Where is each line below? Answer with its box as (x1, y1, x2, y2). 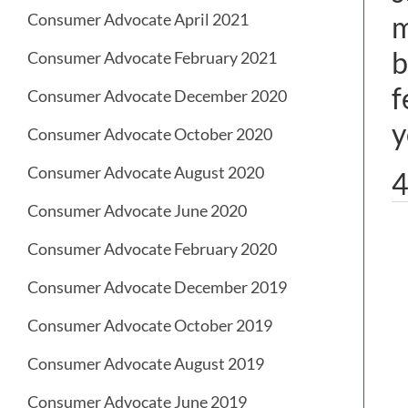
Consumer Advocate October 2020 (27, 124, 272, 145)
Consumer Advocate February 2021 (27, 47, 277, 68)
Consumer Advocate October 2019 (27, 315, 272, 336)
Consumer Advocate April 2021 (27, 9, 249, 30)
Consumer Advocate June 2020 (27, 200, 247, 221)
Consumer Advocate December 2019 (27, 277, 287, 298)
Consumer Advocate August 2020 (27, 162, 264, 183)
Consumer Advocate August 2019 (27, 353, 264, 374)
